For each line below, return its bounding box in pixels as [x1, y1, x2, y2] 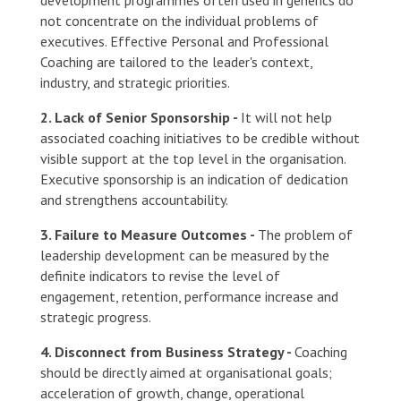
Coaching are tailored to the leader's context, [39, 52, 312, 71]
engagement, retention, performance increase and [39, 286, 338, 305]
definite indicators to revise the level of [39, 266, 280, 285]
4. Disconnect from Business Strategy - [39, 342, 294, 361]
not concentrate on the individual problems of [39, 11, 319, 30]
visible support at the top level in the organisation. [39, 149, 346, 167]
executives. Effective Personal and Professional [39, 31, 328, 50]
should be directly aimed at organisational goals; [39, 363, 332, 381]
